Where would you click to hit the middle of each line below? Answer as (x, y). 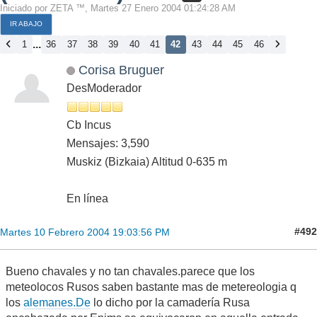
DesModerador (104, 88)
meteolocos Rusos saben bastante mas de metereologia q (151, 287)
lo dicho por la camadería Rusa (170, 302)
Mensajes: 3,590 (108, 143)
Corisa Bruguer (121, 69)
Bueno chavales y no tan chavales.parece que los (130, 271)
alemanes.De (57, 302)
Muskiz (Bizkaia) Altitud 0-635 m (147, 161)
